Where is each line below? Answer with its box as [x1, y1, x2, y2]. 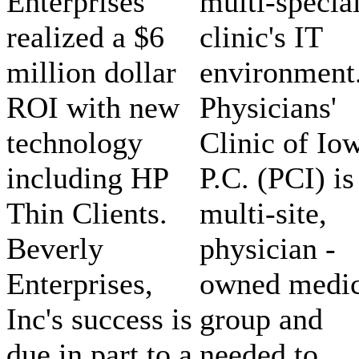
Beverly [6, 231, 103, 265]
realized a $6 [6, 19, 164, 54]
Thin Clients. [6, 196, 167, 230]
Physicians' [200, 90, 337, 124]
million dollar [6, 54, 176, 89]
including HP [6, 160, 168, 195]
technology [6, 125, 143, 159]
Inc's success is [6, 301, 192, 336]
